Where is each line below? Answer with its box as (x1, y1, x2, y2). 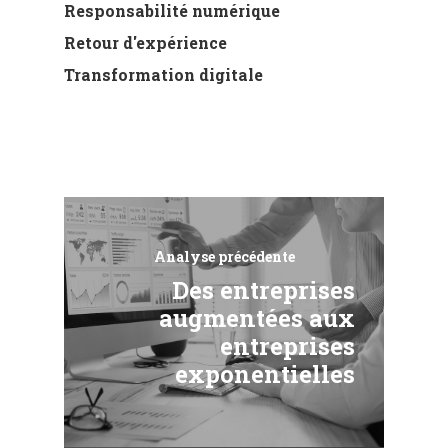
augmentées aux (159, 302, 356, 335)
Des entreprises (172, 274, 356, 307)
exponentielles (175, 358, 356, 391)
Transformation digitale (64, 63, 263, 85)
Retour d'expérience (64, 31, 227, 53)
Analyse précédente (153, 247, 295, 267)
